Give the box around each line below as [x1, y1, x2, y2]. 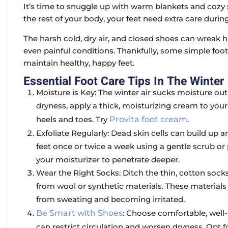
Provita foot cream [109, 115, 187, 125]
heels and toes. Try [36, 115, 109, 125]
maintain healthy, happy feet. [23, 58, 134, 68]
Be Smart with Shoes [36, 208, 123, 218]
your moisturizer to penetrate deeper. [36, 155, 180, 165]
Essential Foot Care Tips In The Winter [23, 73, 224, 91]
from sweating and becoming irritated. [36, 194, 185, 205]
